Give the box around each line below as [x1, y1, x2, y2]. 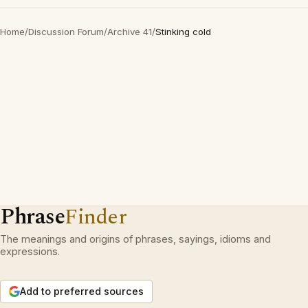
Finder [65, 201, 127, 233]
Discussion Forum [28, 26, 104, 37]
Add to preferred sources [20, 285, 144, 297]
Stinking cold [155, 26, 211, 37]
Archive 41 [107, 26, 152, 37]
